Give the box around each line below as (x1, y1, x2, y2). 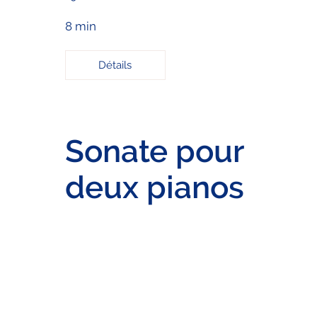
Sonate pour (64, 132, 243, 169)
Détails (98, 58, 132, 71)
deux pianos (64, 168, 244, 205)
